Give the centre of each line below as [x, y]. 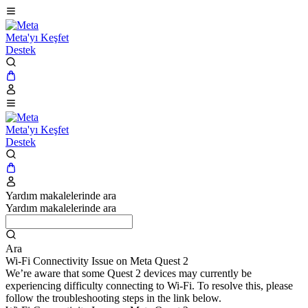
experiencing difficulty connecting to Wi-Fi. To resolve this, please [149, 286]
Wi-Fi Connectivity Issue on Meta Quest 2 [97, 261]
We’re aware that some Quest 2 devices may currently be [129, 273]
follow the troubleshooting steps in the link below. [113, 298]
